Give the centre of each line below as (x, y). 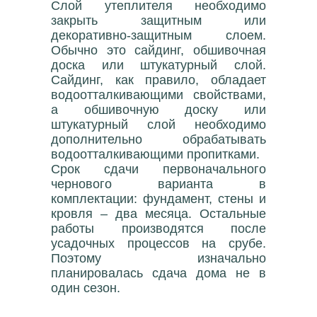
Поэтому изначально (158, 258)
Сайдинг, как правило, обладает (158, 80)
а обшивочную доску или (158, 109)
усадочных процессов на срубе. (158, 243)
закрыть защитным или (158, 20)
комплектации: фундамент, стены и (158, 198)
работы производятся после (158, 228)
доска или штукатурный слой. (158, 65)
